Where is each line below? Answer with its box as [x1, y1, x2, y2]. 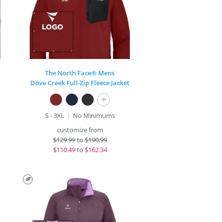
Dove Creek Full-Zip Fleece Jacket [30, 78, 130, 87]
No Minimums [72, 111, 115, 120]
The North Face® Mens [45, 68, 115, 77]
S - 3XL [45, 111, 64, 120]
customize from [56, 125, 103, 134]
